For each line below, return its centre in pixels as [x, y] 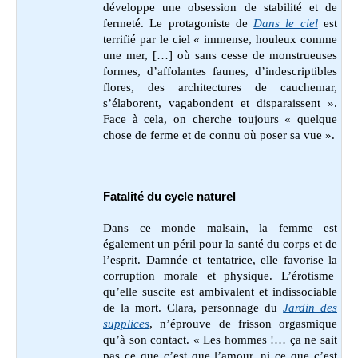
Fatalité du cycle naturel [169, 197]
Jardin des [310, 307]
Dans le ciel [286, 24]
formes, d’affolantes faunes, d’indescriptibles [220, 72]
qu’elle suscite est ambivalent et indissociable [220, 291]
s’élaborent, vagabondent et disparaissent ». [220, 103]
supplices [126, 323]
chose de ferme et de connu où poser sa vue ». [219, 135]
